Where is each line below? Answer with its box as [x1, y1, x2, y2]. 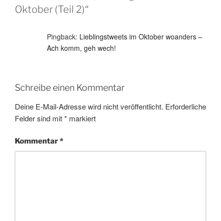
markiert [67, 112, 96, 123]
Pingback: [47, 32, 79, 42]
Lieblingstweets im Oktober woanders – [79, 32, 202, 42]
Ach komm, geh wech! [47, 43, 116, 53]
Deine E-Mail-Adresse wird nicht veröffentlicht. [15, 101, 163, 111]
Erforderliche [165, 101, 206, 111]
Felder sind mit [15, 112, 64, 123]
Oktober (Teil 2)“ [15, 3, 89, 16]
